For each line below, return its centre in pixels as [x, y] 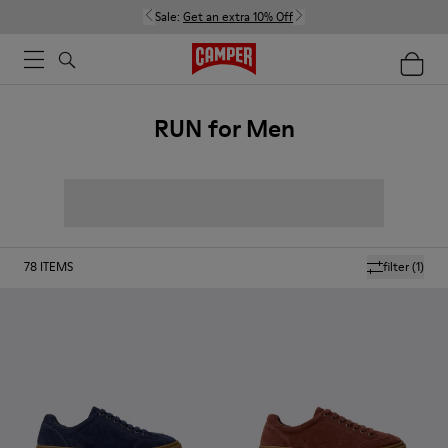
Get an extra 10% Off [238, 16]
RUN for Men [224, 128]
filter [396, 266]
